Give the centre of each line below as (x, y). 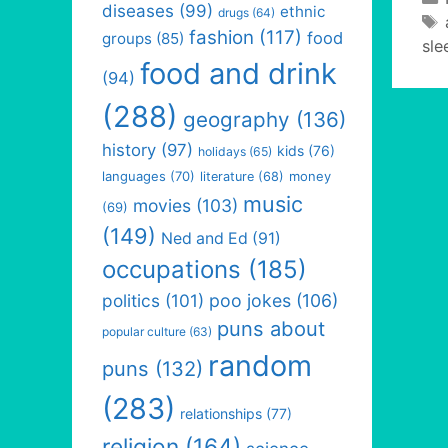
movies (162, 205)
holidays (222, 151)
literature (227, 176)
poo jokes (250, 300)
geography (236, 119)
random (260, 365)
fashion (221, 37)
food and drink (238, 73)
